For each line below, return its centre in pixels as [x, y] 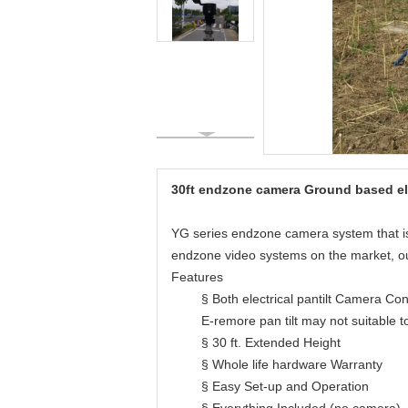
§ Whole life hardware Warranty [292, 364]
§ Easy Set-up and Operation [285, 386]
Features [197, 277]
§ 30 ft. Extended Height [271, 342]
